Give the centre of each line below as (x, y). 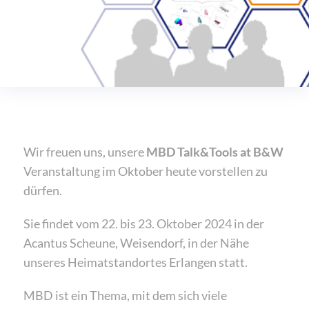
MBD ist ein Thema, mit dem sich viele (125, 295)
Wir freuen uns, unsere (85, 152)
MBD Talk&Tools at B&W (215, 152)
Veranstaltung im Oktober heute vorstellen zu (146, 171)
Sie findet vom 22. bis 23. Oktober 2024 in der (144, 223)
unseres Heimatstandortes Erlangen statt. (136, 262)
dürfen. (43, 190)
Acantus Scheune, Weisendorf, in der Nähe (136, 243)
